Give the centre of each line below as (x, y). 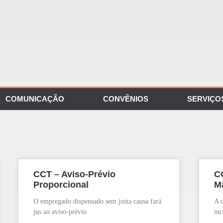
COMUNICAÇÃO (35, 99)
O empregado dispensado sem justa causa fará (98, 202)
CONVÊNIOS (126, 99)
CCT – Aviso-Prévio (75, 174)
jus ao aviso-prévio (60, 212)
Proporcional (61, 185)
